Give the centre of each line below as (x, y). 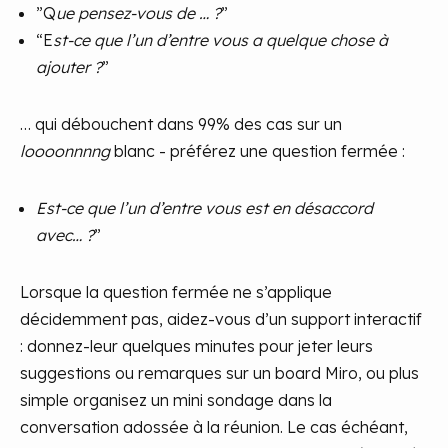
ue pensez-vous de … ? (138, 13)
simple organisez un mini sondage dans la (176, 400)
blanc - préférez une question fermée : (257, 151)
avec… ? (65, 235)
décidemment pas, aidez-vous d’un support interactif (221, 319)
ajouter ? (69, 67)
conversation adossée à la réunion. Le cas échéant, (214, 427)
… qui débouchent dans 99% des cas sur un (181, 124)
